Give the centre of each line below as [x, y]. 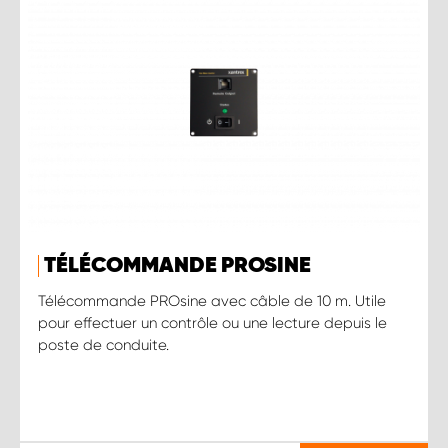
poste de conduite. [103, 344]
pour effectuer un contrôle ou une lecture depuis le [212, 322]
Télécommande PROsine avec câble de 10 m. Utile [212, 300]
